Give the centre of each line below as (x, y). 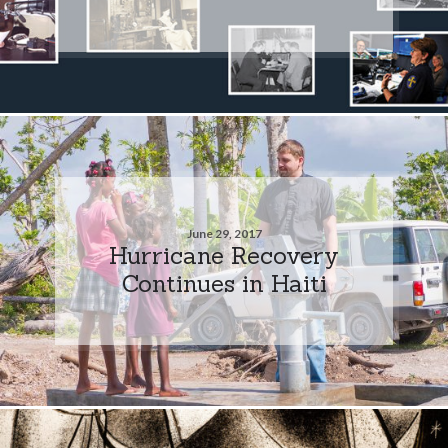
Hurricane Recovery (224, 254)
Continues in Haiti (224, 282)
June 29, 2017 (224, 233)
